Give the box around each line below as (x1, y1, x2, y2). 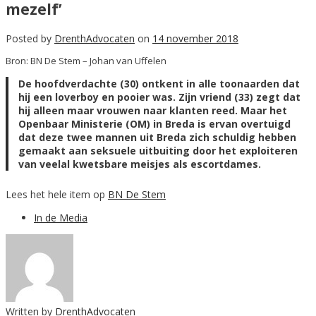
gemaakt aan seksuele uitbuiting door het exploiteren (18, 143, 298, 157)
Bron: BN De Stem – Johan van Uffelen (6, 54, 166, 67)
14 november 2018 (152, 31, 238, 45)
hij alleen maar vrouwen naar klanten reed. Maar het (18, 103, 287, 117)
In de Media (34, 211, 87, 225)
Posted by (6, 31, 54, 45)
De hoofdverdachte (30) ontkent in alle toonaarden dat (18, 76, 300, 90)
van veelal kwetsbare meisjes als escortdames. (18, 157, 261, 171)
